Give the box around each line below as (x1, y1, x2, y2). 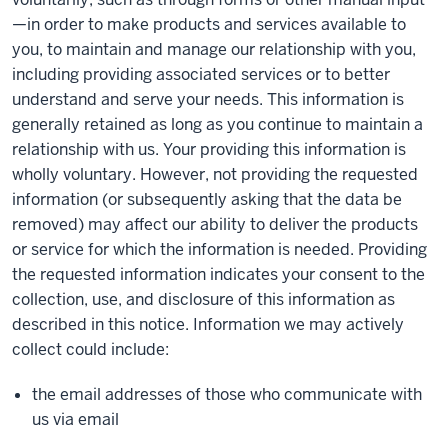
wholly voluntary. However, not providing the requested (12, 164, 418, 185)
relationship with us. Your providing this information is (12, 139, 406, 160)
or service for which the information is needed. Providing (12, 239, 427, 260)
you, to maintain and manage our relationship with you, (12, 39, 416, 60)
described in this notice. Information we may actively (12, 314, 404, 335)
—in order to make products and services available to (12, 14, 406, 35)
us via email (32, 409, 119, 430)
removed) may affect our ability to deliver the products (12, 214, 418, 235)
